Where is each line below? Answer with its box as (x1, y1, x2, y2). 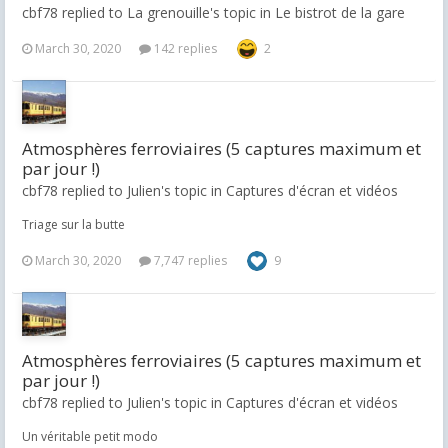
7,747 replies (151, 252, 227, 269)
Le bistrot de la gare (275, 3, 405, 22)
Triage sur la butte (22, 216, 125, 233)
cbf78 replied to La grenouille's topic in (22, 3, 275, 22)
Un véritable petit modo (22, 428, 158, 445)
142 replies (151, 40, 217, 57)
